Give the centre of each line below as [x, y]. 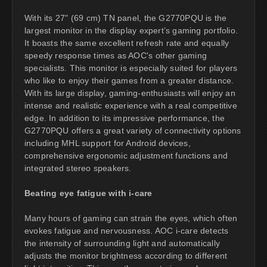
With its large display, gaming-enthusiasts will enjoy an [130, 93]
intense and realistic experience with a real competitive [131, 105]
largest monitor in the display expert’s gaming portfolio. [131, 30]
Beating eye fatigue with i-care [89, 193]
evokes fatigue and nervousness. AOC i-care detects [127, 230]
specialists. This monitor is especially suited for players [131, 68]
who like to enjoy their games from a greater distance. [129, 80]
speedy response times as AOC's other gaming [116, 55]
